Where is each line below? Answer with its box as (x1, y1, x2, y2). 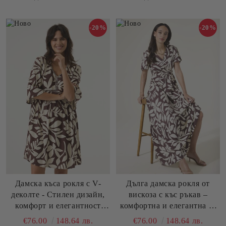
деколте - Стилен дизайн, (11, 190, 105, 199)
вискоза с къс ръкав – (128, 190, 208, 199)
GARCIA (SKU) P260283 (12, 212, 104, 221)
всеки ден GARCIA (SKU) (119, 212, 217, 221)
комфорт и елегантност (15, 201, 101, 210)
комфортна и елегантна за (120, 201, 216, 210)
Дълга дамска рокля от (126, 179, 210, 188)
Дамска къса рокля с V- (15, 179, 101, 188)
